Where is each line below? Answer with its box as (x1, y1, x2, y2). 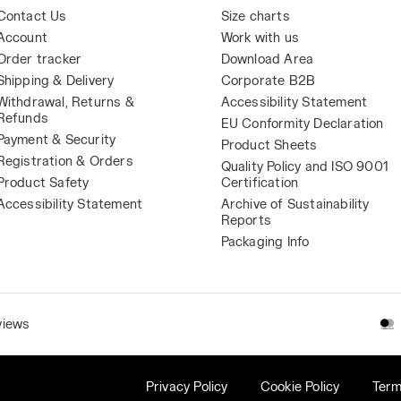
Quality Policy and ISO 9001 (220, 158, 388, 174)
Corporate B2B (220, 73, 316, 88)
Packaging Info (220, 234, 310, 249)
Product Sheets (220, 137, 318, 152)
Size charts (220, 8, 290, 23)
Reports (220, 212, 271, 227)
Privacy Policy (145, 379, 228, 394)
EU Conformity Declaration (220, 115, 384, 131)
